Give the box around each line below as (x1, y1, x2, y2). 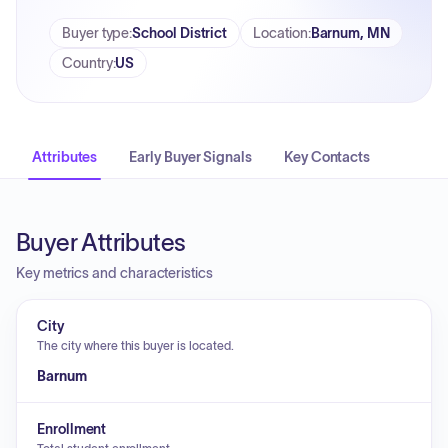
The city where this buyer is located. (37, 339, 234, 352)
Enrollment (37, 421, 107, 437)
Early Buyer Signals (129, 149, 252, 165)
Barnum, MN (310, 25, 390, 41)
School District (132, 25, 228, 41)
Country (62, 55, 113, 71)
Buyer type (62, 25, 130, 41)
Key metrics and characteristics (16, 265, 213, 281)
